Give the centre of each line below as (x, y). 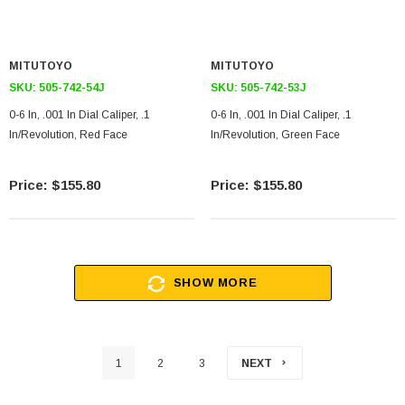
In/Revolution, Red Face (68, 135)
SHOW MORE (215, 283)
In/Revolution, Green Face (275, 135)
